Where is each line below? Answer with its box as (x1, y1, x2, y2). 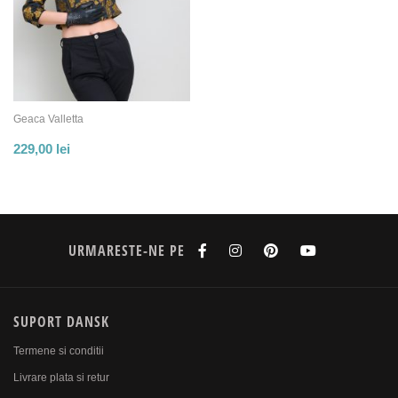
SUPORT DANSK (13, 312, 109, 332)
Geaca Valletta (12, 112, 84, 125)
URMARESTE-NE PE (68, 241, 189, 261)
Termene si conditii (13, 345, 104, 358)
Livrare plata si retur (13, 371, 109, 385)
